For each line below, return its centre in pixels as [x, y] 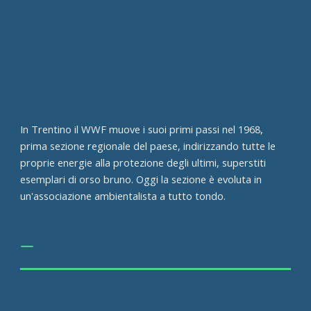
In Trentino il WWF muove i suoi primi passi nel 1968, [142, 129]
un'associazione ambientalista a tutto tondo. [123, 195]
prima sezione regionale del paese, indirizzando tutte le [148, 145]
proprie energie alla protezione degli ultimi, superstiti [143, 162]
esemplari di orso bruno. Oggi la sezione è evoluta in [141, 179]
